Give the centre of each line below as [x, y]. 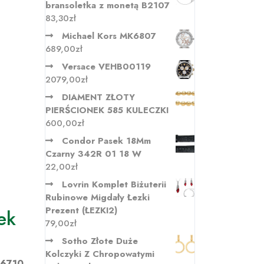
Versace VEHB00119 [106, 67]
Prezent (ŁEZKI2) [81, 210]
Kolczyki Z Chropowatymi [100, 254]
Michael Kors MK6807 [109, 36]
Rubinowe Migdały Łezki [98, 197]
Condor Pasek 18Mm [106, 141]
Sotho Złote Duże [100, 241]
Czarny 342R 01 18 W [93, 154]
